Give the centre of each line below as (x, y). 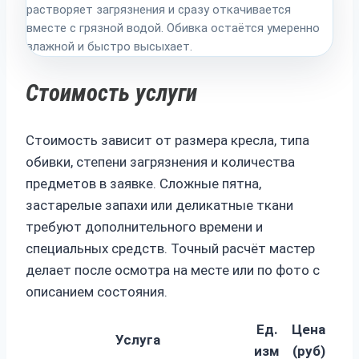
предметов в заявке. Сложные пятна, (143, 184)
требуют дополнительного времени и (144, 227)
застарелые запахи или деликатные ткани (159, 206)
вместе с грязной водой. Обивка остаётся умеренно (173, 28)
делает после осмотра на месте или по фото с (173, 270)
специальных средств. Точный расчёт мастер (170, 249)
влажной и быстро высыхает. (109, 46)
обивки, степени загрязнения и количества (160, 162)
